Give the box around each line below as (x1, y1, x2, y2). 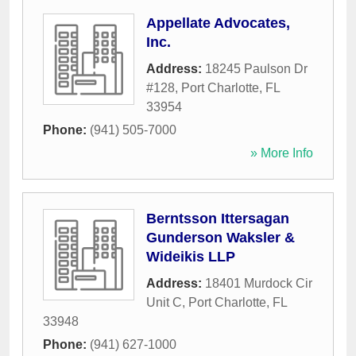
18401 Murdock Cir (205, 277, 312, 291)
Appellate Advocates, (146, 15, 290, 32)
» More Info (250, 146, 313, 161)
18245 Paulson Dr (205, 62, 308, 76)
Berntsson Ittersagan (146, 211, 289, 227)
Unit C (146, 296, 182, 310)
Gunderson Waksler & (146, 230, 295, 246)
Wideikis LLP (146, 249, 235, 265)
